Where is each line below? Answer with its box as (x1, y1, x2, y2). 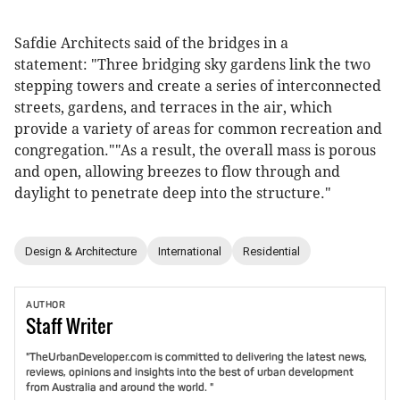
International (158, 244, 221, 258)
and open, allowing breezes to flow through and (14, 163, 340, 181)
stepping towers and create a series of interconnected (14, 78, 381, 96)
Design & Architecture (25, 244, 137, 258)
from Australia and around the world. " (26, 380, 213, 395)
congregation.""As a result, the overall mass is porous (14, 142, 376, 160)
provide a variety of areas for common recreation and (14, 121, 382, 138)
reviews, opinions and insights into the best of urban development (26, 365, 354, 379)
